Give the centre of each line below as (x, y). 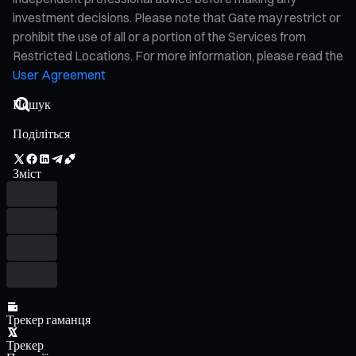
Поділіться (41, 133)
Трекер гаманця (48, 319)
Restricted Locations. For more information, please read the (178, 55)
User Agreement (59, 74)
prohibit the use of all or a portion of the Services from (159, 36)
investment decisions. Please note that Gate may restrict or (177, 17)
